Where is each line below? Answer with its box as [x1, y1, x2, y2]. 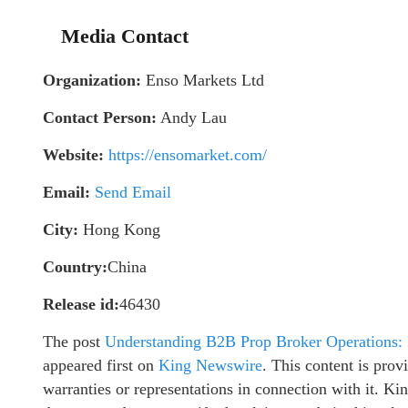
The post [43, 332, 105, 351]
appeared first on [43, 356, 158, 374]
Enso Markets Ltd [141, 71, 264, 89]
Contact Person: [43, 108, 157, 127]
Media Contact [61, 25, 189, 47]
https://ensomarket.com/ [108, 146, 267, 164]
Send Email [95, 183, 171, 201]
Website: [43, 146, 104, 164]
